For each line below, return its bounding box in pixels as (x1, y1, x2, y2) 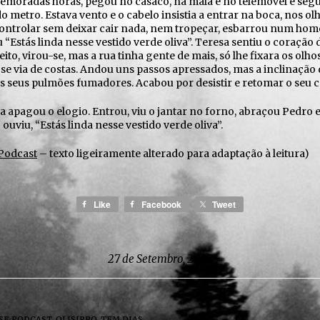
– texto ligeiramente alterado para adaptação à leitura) (37, 147, 309, 160)
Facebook (141, 198, 181, 211)
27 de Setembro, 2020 (108, 252, 212, 266)
